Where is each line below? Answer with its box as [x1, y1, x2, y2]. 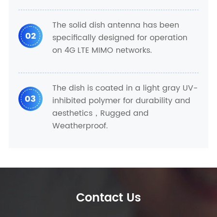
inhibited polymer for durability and [52, 94, 190, 107]
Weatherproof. [52, 120, 108, 132]
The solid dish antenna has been [52, 19, 179, 31]
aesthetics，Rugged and [52, 107, 149, 120]
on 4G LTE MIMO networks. [52, 44, 152, 57]
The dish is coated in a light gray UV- [52, 82, 198, 94]
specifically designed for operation [52, 31, 187, 44]
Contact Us [76, 188, 141, 208]
